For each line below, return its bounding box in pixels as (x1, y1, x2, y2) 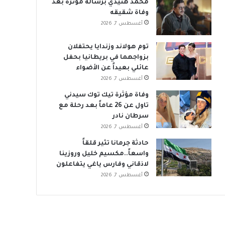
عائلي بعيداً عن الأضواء (75, 65, 149, 72)
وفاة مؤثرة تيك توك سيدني (64, 92, 149, 99)
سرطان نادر (112, 113, 149, 120)
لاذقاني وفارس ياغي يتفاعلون (56, 161, 149, 168)
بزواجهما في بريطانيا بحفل (63, 54, 149, 61)
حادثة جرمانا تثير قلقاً (82, 140, 149, 147)
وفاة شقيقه (109, 10, 149, 17)
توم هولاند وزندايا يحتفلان (67, 44, 149, 51)
